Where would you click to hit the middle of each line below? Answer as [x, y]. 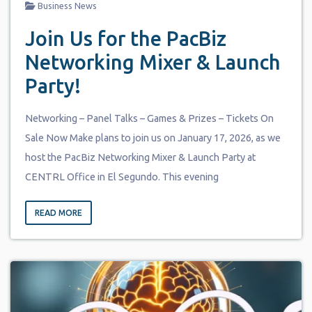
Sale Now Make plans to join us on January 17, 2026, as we [153, 138]
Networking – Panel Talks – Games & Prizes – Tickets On [149, 118]
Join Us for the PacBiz [125, 38]
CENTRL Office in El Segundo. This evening [122, 177]
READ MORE [58, 212]
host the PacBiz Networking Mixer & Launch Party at [140, 157]
